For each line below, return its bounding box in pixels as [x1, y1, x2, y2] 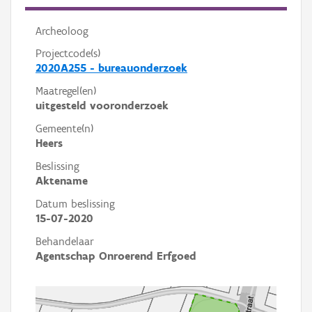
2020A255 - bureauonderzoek [36, 61, 187, 75]
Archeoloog [36, 24, 88, 38]
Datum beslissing [36, 197, 115, 210]
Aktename [36, 174, 88, 187]
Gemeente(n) [36, 122, 93, 135]
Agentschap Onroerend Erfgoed [36, 249, 196, 263]
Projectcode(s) [36, 47, 100, 60]
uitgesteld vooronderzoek [36, 99, 169, 112]
